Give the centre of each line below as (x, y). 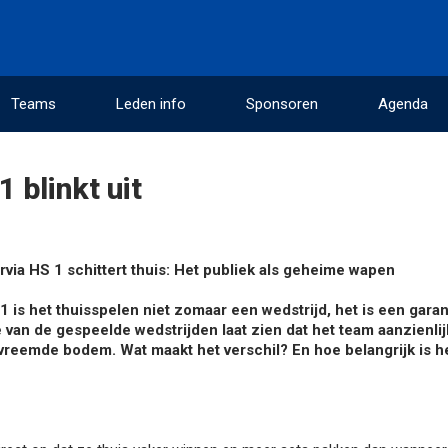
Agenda (403, 104)
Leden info (151, 104)
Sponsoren (282, 104)
